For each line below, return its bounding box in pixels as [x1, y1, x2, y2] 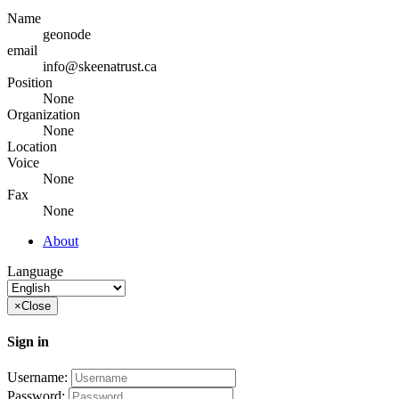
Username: [7, 370, 68, 386]
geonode [43, 26, 91, 42]
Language [7, 263, 63, 279]
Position [7, 74, 53, 90]
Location [7, 138, 57, 154]
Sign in [7, 334, 49, 350]
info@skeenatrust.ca [43, 58, 157, 74]
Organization [7, 106, 80, 122]
